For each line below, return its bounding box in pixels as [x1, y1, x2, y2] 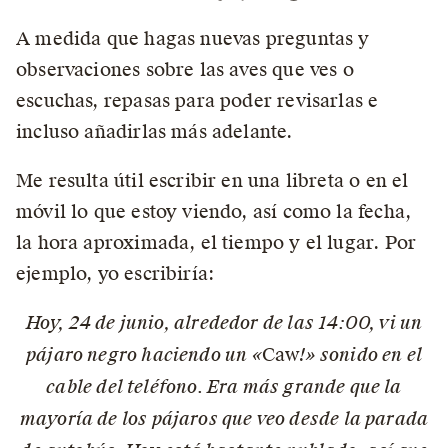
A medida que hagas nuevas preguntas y [16, 27, 370, 50]
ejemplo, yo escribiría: [16, 262, 215, 285]
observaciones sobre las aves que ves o [16, 58, 354, 81]
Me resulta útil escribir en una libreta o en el [16, 169, 409, 192]
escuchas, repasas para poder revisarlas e [16, 89, 379, 112]
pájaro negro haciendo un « [26, 343, 262, 367]
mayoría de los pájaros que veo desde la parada [19, 407, 429, 431]
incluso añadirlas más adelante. [16, 120, 293, 143]
